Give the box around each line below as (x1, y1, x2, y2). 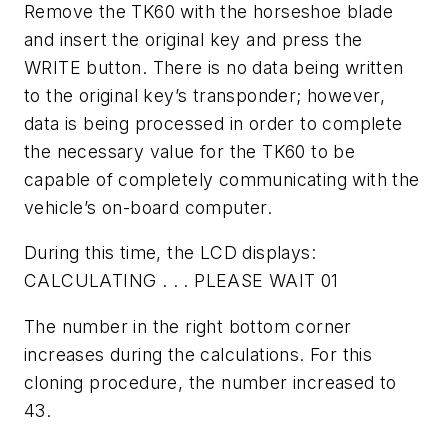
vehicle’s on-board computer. (24, 196, 273, 218)
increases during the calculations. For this (24, 343, 373, 365)
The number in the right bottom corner (24, 315, 352, 337)
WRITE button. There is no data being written (24, 56, 404, 78)
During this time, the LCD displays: (24, 242, 316, 264)
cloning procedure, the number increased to (24, 371, 397, 393)
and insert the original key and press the (24, 28, 363, 50)
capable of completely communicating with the (24, 168, 420, 190)
